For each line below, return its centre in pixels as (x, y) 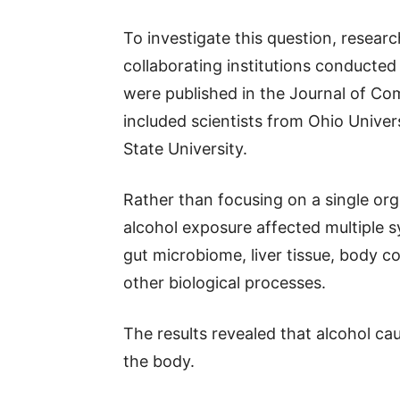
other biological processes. (225, 283)
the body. (159, 361)
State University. (185, 149)
